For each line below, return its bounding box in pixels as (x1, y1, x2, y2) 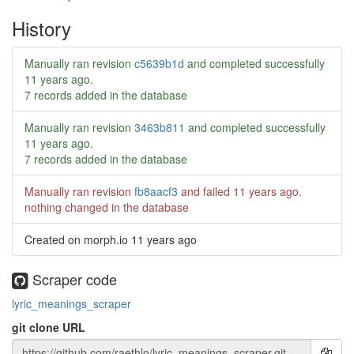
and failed (178, 183, 233, 199)
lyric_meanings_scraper (12, 295, 131, 311)
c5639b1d (134, 55, 184, 71)
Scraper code (28, 269, 117, 289)
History (12, 14, 71, 42)
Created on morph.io (24, 232, 131, 247)
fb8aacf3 (134, 183, 178, 199)
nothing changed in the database (24, 199, 189, 215)
